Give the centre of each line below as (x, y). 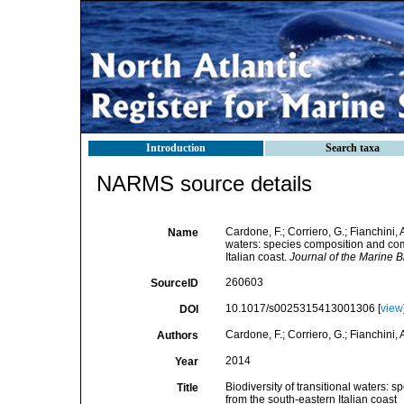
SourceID (174, 283)
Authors (177, 335)
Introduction (176, 148)
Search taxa (353, 148)
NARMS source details (204, 184)
